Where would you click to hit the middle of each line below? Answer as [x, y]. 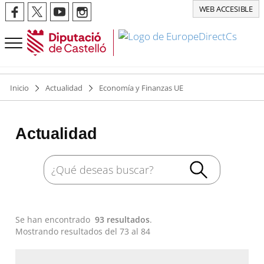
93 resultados [123, 220]
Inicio [19, 88]
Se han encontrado [55, 220]
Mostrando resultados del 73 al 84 [83, 231]
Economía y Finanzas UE [141, 88]
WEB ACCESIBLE [226, 9]
